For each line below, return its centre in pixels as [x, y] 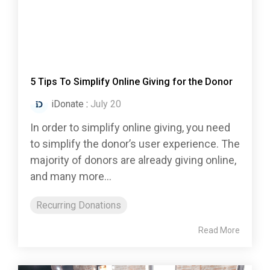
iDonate [67, 104]
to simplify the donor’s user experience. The [135, 144]
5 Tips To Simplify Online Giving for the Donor [131, 82]
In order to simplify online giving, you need [130, 128]
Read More [219, 231]
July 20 [106, 104]
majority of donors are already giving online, [133, 160]
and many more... [71, 177]
